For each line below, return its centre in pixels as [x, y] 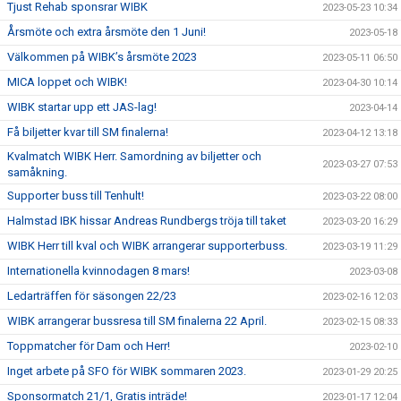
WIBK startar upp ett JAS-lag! [82, 107]
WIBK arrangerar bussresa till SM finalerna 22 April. [137, 321]
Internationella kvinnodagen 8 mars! [98, 271]
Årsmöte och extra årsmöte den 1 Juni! [107, 32]
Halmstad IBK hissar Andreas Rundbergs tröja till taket [147, 221]
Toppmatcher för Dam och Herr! [89, 346]
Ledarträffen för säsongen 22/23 [92, 296]
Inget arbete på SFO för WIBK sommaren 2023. [127, 371]
